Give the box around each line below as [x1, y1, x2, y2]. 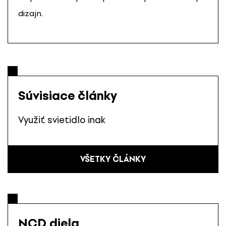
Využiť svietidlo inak [18, 114, 105, 126]
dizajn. [18, 8, 43, 18]
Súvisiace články [18, 88, 117, 103]
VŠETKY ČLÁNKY [80, 154, 146, 164]
